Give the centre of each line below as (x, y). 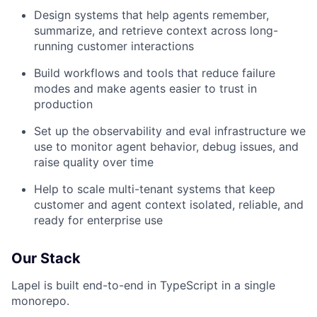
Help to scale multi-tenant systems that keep (155, 189)
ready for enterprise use (98, 220)
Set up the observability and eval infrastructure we (170, 131)
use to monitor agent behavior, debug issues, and (166, 146)
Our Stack (46, 258)
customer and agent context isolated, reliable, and (169, 204)
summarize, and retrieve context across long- (156, 30)
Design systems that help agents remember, (151, 15)
